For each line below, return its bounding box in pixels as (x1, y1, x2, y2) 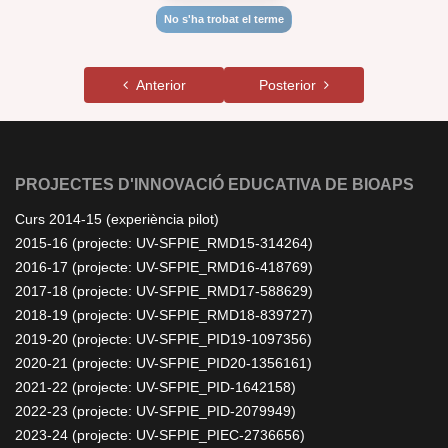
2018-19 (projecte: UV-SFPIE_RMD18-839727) (15, 307, 313, 323)
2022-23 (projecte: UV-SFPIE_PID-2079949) (15, 403, 296, 419)
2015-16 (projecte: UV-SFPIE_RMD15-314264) (15, 235, 313, 251)
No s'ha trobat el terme (164, 13, 284, 25)
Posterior (259, 77, 324, 93)
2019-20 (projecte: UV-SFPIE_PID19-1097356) (15, 331, 312, 347)
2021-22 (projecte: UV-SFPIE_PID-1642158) (15, 379, 296, 395)
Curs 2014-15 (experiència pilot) (15, 211, 219, 227)
